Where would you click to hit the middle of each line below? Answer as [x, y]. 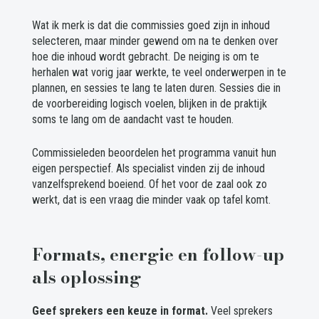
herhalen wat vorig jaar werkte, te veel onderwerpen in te [159, 73]
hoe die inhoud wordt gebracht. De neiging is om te [145, 57]
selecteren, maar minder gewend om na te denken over [155, 41]
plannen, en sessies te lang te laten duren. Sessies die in [156, 88]
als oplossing [86, 278]
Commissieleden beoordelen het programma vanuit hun [154, 153]
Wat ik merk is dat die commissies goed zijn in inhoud [151, 26]
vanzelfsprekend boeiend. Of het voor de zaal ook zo [149, 184]
